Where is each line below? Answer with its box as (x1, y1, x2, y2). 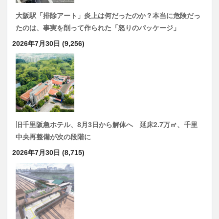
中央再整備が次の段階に (16, 133, 91, 141)
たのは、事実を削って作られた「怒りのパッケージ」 (16, 24, 180, 32)
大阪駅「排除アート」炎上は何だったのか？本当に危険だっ (16, 12, 200, 20)
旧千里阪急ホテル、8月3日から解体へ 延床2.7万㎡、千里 (16, 121, 197, 129)
